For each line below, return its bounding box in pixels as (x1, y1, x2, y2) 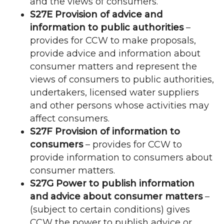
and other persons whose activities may (30, 100, 209, 111)
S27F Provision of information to (30, 126, 180, 137)
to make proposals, (108, 35, 196, 46)
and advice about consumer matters (30, 191, 202, 202)
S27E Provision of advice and (30, 9, 162, 20)
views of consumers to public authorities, (30, 74, 214, 85)
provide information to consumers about (30, 152, 212, 163)
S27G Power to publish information (30, 178, 194, 189)
